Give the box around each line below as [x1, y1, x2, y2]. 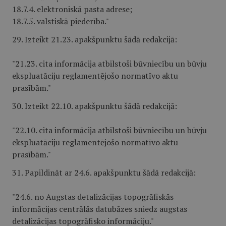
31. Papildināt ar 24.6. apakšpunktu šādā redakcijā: [12, 167, 196, 178]
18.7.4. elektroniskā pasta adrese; [12, 4, 132, 15]
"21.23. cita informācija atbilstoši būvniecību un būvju [12, 58, 207, 69]
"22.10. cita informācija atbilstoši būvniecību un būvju [12, 125, 207, 136]
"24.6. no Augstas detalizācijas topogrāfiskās [12, 191, 174, 202]
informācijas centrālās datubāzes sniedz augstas [12, 203, 187, 214]
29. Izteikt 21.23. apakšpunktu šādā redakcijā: [12, 34, 177, 45]
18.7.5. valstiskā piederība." [12, 16, 109, 27]
